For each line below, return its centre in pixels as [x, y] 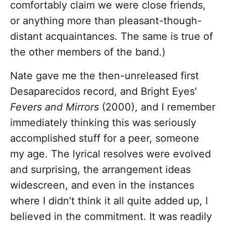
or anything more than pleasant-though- [106, 21]
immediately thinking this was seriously [103, 123]
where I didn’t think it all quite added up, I [109, 201]
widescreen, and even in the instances [102, 185]
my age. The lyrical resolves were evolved [110, 154]
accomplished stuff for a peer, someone [105, 138]
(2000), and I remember [157, 107]
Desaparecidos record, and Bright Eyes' [103, 92]
